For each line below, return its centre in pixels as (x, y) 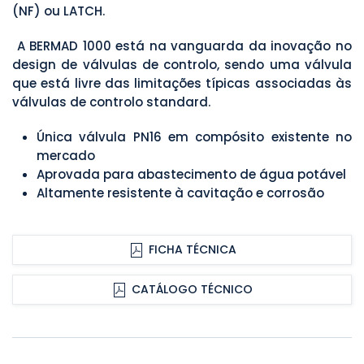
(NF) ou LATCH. (58, 11)
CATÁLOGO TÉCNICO (192, 290)
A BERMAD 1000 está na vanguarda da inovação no (182, 46)
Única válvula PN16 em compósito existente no (194, 137)
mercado (66, 156)
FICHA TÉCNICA (192, 250)
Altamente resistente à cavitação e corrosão (180, 193)
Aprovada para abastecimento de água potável (191, 175)
